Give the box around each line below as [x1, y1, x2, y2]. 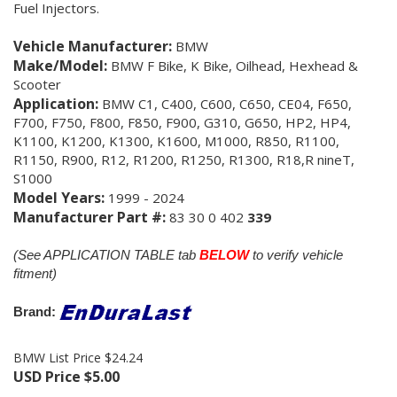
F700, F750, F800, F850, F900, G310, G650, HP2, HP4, [13, 113, 351, 131]
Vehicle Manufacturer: [13, 35, 175, 56]
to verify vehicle [249, 246, 343, 262]
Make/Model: [13, 55, 111, 75]
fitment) [13, 265, 57, 281]
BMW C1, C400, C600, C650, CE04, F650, [102, 94, 352, 113]
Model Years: [13, 187, 108, 207]
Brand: [13, 303, 59, 319]
